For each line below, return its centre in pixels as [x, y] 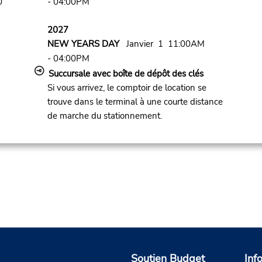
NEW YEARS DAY [83, 44]
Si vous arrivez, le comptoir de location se [127, 88]
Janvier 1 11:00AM [162, 44]
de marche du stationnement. [104, 116]
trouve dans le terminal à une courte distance [135, 102]
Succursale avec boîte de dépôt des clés [126, 74]
